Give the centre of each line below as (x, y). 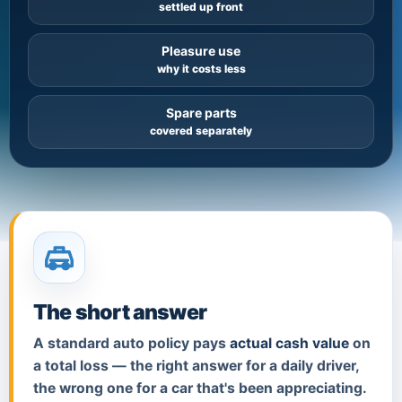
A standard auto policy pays (131, 343)
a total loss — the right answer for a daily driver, (196, 365)
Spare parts (201, 112)
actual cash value (289, 343)
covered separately (201, 130)
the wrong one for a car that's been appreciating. (200, 388)
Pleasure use (201, 50)
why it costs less (201, 68)
